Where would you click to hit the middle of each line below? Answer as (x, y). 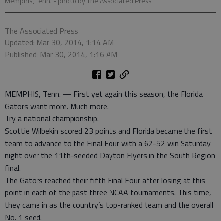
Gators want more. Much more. (57, 106)
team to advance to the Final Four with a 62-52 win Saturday (108, 143)
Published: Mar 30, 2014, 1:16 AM (61, 55)
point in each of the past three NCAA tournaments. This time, (108, 193)
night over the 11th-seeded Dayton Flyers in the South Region (110, 156)
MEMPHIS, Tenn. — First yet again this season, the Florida (104, 94)
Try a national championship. (52, 119)
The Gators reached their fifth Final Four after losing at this (105, 180)
